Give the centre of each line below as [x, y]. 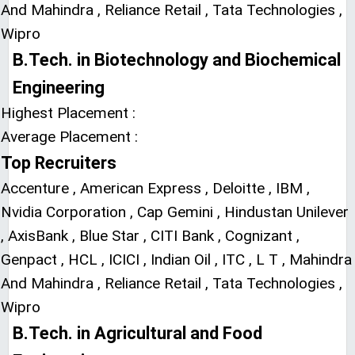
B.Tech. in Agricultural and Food [137, 333]
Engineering [59, 88]
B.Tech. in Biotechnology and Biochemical [177, 60]
